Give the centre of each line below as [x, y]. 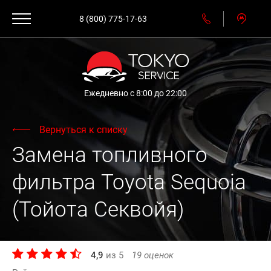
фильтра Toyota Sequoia [129, 182]
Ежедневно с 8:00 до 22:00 [135, 93]
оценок [158, 255]
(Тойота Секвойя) [98, 210]
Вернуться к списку [83, 130]
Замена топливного [110, 155]
